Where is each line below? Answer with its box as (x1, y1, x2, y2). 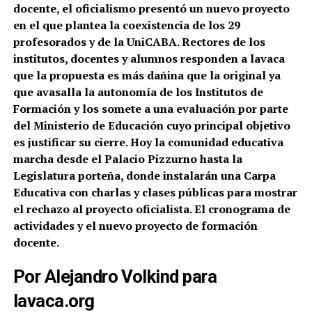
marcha (13, 150, 56, 166)
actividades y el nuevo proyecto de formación (13, 217, 258, 233)
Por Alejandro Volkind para (13, 265, 217, 287)
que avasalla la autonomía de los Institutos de (13, 84, 263, 100)
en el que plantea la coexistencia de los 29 (13, 17, 240, 33)
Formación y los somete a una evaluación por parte (13, 100, 288, 116)
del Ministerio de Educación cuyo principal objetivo (13, 117, 290, 133)
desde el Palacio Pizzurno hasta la (56, 150, 242, 166)
